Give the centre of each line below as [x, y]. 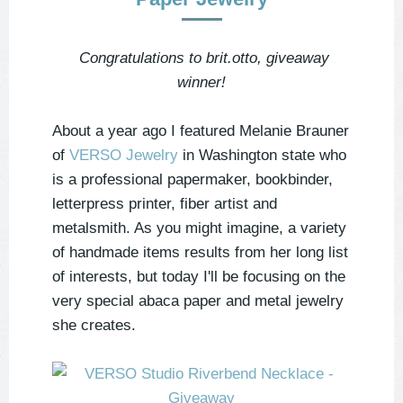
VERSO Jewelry [124, 156]
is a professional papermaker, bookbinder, [193, 180]
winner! [201, 83]
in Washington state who [262, 156]
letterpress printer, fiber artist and [165, 204]
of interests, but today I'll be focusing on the [199, 277]
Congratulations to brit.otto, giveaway [201, 58]
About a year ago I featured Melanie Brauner [201, 131]
